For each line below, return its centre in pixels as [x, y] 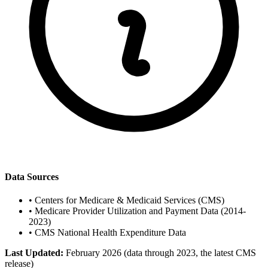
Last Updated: [34, 252]
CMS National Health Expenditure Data [110, 232]
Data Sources [32, 176]
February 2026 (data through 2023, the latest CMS [161, 252]
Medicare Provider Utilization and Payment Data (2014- [140, 211]
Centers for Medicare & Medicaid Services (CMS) [130, 200]
